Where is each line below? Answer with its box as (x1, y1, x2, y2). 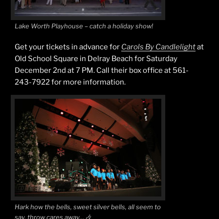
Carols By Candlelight (121, 42, 196, 51)
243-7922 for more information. (15, 77, 126, 87)
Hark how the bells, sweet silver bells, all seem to (15, 202, 161, 211)
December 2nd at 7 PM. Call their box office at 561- (15, 66, 189, 75)
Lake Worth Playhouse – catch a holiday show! (15, 22, 153, 30)
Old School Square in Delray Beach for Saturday (15, 54, 177, 63)
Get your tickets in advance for (15, 42, 121, 51)
